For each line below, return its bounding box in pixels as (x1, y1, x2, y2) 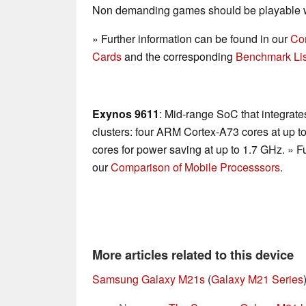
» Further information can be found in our (92, 31, 290, 47)
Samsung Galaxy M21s (92, 271, 205, 288)
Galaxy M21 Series (211, 271, 303, 288)
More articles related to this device (92, 245, 294, 264)
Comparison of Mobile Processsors (111, 159, 280, 176)
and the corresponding (122, 48, 236, 65)
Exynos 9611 (92, 106, 159, 122)
